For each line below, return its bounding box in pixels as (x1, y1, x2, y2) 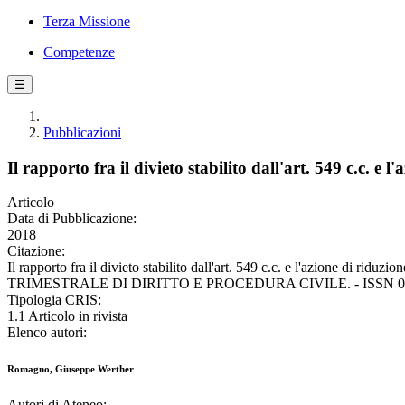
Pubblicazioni (43, 125, 121, 140)
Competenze (43, 44, 115, 60)
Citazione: (7, 243, 65, 259)
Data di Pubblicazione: (7, 211, 137, 227)
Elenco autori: (7, 325, 87, 341)
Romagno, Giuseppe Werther (7, 363, 134, 375)
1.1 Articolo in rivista (7, 308, 127, 325)
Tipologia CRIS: (7, 292, 101, 308)
